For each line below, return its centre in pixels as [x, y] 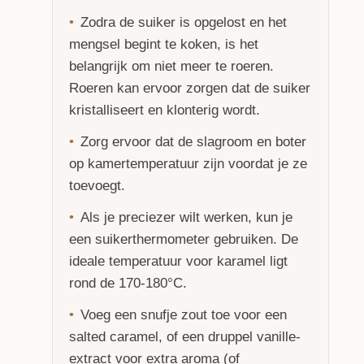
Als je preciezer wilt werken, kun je [186, 217]
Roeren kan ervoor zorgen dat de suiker [190, 88]
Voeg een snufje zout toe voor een [184, 315]
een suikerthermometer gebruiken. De [184, 239]
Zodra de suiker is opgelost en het [184, 22]
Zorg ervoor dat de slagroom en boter [193, 142]
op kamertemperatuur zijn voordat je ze [188, 164]
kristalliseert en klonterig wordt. [165, 110]
